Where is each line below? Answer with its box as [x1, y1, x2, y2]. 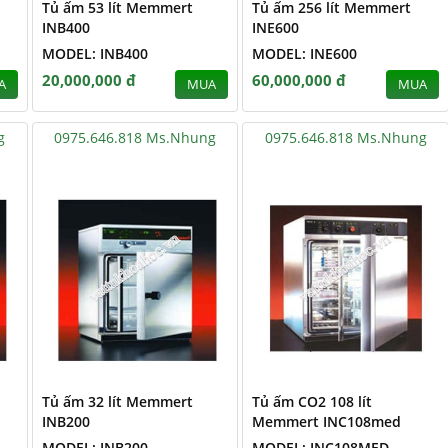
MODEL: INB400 [41, 44, 148, 63]
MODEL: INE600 [252, 44, 358, 63]
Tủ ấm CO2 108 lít [252, 392, 373, 411]
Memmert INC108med [252, 412, 402, 431]
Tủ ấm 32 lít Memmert [41, 392, 193, 411]
